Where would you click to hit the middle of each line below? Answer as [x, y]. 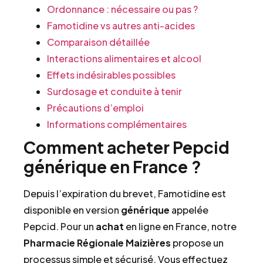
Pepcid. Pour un [60, 226]
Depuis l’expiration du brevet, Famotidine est [125, 193]
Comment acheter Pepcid [127, 147]
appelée [189, 210]
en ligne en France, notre [180, 226]
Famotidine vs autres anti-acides [121, 26]
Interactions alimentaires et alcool [124, 58]
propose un [197, 243]
